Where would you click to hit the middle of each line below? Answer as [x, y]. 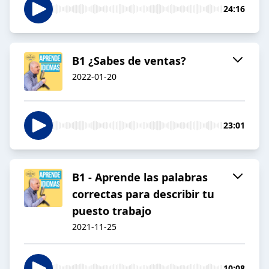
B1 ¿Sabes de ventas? [129, 61]
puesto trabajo [112, 211]
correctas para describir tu [143, 194]
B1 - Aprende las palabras [140, 177]
